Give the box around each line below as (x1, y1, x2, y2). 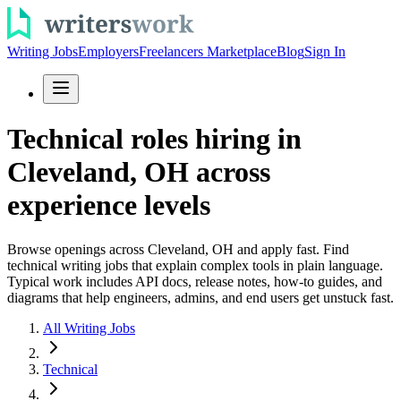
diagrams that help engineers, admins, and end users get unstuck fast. (7, 289, 394, 305)
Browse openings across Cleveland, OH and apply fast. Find (7, 241, 349, 257)
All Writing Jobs (43, 320, 135, 336)
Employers (78, 44, 139, 59)
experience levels (7, 189, 210, 222)
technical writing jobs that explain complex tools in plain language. (7, 257, 383, 273)
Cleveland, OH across (7, 156, 270, 189)
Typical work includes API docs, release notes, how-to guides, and (7, 273, 382, 289)
